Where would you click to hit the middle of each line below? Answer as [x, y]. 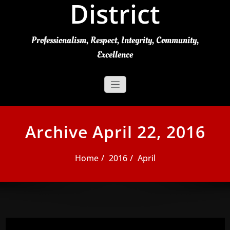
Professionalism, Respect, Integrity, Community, [115, 41]
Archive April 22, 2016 [115, 132]
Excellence [115, 55]
